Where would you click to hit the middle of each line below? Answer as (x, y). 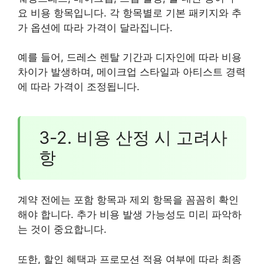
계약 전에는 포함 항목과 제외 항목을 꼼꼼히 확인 (128, 200)
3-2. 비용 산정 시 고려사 (133, 138)
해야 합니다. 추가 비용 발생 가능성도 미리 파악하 (130, 215)
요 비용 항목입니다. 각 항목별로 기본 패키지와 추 (130, 13)
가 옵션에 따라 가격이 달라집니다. (95, 27)
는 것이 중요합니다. (62, 230)
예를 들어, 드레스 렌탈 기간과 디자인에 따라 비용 (130, 57)
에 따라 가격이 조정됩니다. (79, 87)
